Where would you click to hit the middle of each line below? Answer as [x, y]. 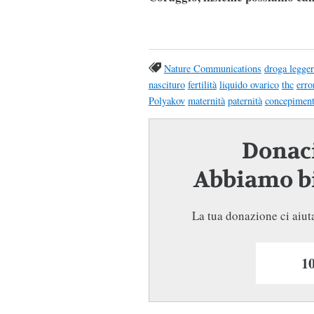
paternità [245, 100]
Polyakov [166, 100]
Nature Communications [212, 68]
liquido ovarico [249, 84]
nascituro [166, 84]
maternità [206, 100]
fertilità [202, 84]
